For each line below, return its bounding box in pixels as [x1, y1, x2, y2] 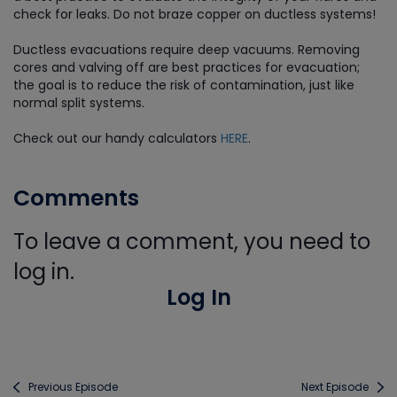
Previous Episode [28, 379, 118, 394]
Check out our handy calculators [13, 129, 221, 147]
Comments [13, 183, 139, 214]
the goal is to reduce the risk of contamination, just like [13, 76, 354, 94]
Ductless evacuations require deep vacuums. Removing [13, 41, 360, 58]
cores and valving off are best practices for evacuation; [13, 58, 360, 76]
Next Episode [301, 379, 369, 394]
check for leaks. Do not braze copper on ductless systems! [13, 5, 376, 23]
